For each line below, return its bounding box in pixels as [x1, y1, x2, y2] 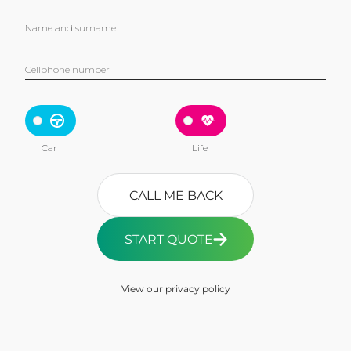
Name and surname [25, 22, 116, 34]
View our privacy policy [121, 283, 230, 295]
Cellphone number [25, 63, 110, 75]
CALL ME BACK [128, 187, 223, 203]
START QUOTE [124, 231, 213, 247]
